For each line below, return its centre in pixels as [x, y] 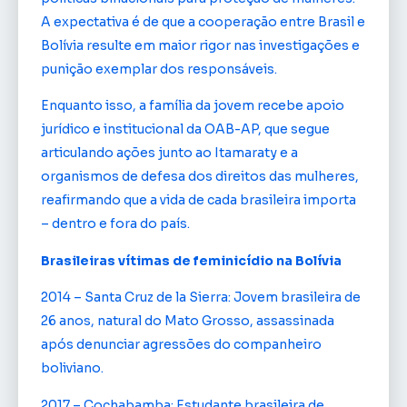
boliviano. [72, 368]
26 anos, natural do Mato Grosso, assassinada [188, 321]
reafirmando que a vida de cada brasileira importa [199, 200]
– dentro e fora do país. [115, 224]
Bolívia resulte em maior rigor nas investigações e [200, 45]
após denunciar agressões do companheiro [181, 345]
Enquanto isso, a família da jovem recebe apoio [193, 106]
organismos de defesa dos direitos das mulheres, [200, 177]
